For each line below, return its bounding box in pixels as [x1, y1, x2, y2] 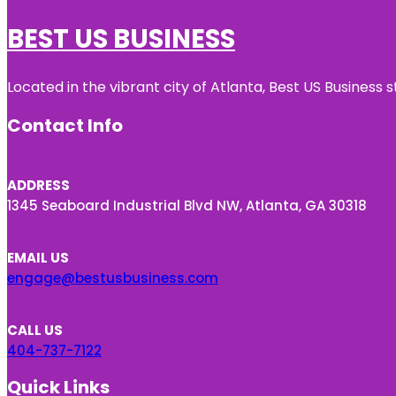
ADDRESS [7, 176, 70, 195]
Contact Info [7, 113, 123, 139]
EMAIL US [7, 248, 69, 268]
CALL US [7, 321, 63, 340]
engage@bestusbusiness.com [7, 269, 218, 288]
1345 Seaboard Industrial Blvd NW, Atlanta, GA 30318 [7, 196, 367, 216]
